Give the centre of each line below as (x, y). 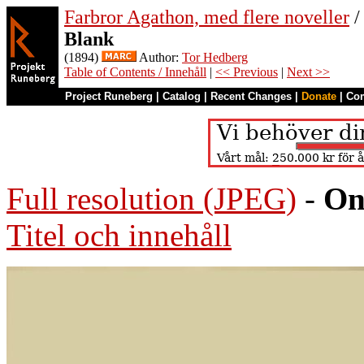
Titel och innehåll (119, 235)
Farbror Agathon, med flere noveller (207, 17)
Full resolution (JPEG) (152, 199)
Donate (319, 96)
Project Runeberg (109, 96)
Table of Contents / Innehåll (135, 72)
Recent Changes (251, 96)
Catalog (182, 96)
